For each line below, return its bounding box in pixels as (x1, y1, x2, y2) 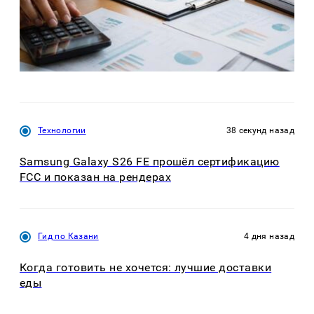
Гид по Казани (38, 231, 99, 242)
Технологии (38, 125, 86, 135)
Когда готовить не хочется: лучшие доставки (20, 261, 272, 275)
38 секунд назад (226, 125, 294, 135)
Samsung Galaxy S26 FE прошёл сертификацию (20, 154, 280, 168)
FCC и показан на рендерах (20, 170, 171, 184)
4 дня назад (244, 231, 294, 242)
